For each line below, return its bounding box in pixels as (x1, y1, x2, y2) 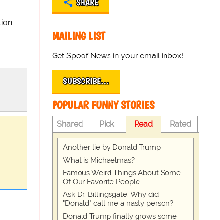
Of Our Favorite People (63, 177, 140, 186)
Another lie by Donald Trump (63, 143, 161, 152)
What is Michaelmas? (63, 156, 135, 165)
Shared (56, 119, 83, 129)
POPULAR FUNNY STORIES (52, 98, 155, 111)
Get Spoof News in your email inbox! (52, 51, 184, 60)
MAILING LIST (52, 29, 106, 43)
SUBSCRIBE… (63, 76, 110, 86)
